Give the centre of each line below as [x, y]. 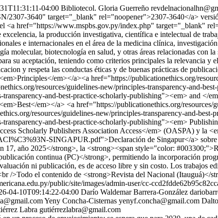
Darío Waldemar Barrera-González [134, 192]
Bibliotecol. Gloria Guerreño [105, 8]
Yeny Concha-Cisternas [81, 201]
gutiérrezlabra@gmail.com [80, 209]
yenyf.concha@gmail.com [159, 201]
